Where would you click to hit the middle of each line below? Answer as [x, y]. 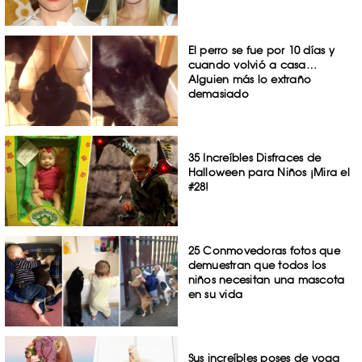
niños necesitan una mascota [266, 279]
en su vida [215, 294]
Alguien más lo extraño [250, 80]
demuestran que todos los [257, 265]
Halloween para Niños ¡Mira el [269, 173]
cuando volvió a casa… [252, 65]
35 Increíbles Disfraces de [255, 158]
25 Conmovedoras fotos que [264, 250]
